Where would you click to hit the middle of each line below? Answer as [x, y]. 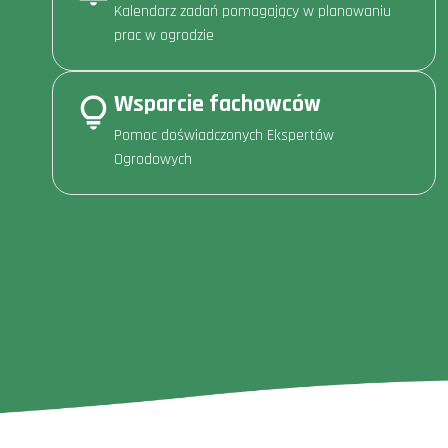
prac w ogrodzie [164, 35]
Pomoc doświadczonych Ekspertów [224, 135]
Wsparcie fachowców [217, 103]
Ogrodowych [153, 159]
